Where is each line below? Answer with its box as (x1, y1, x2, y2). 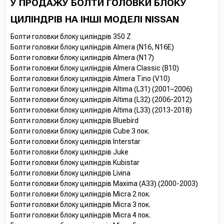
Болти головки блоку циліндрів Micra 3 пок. (10, 200, 150, 208)
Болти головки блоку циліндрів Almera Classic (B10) (10, 63, 179, 72)
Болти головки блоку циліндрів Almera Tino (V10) (10, 74, 170, 82)
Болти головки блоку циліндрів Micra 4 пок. (10, 210, 150, 219)
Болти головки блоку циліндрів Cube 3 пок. (10, 126, 149, 135)
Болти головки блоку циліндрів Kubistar (10, 158, 139, 166)
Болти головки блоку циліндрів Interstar (10, 137, 140, 145)
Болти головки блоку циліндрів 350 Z (10, 32, 131, 40)
